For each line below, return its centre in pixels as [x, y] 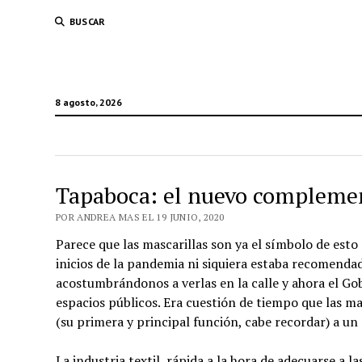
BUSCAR [87, 21]
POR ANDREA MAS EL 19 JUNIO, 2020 [140, 217]
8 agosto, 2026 [88, 102]
